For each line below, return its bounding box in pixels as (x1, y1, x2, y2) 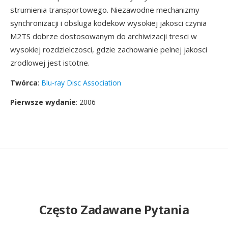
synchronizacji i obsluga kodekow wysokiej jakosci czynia (10, 18, 207, 28)
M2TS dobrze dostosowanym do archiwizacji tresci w (10, 31, 197, 41)
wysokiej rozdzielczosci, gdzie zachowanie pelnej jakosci (10, 44, 207, 54)
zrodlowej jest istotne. (10, 58, 90, 68)
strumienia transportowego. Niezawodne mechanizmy (10, 5, 199, 15)
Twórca (10, 78, 38, 88)
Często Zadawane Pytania (39, 201, 189, 218)
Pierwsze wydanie (10, 97, 76, 107)
